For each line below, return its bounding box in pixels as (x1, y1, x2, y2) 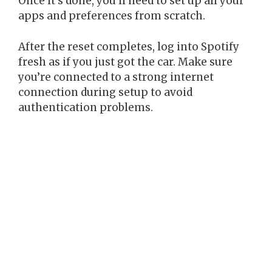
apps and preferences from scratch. (18, 9, 205, 23)
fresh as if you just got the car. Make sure (18, 55, 233, 69)
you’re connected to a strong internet (18, 70, 214, 84)
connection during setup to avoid (18, 85, 192, 99)
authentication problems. (18, 100, 153, 114)
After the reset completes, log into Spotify (18, 39, 239, 53)
